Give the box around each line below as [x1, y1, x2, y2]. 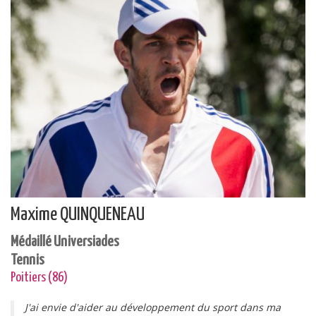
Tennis [11, 253, 44, 267]
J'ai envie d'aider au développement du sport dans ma [25, 300, 281, 314]
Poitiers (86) [11, 271, 68, 284]
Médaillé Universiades [11, 235, 119, 249]
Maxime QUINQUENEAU [11, 205, 145, 224]
